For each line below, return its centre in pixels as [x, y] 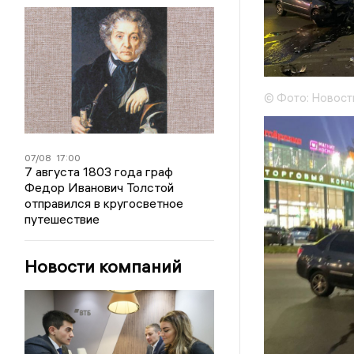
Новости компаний [104, 266]
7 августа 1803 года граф [99, 171]
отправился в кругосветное [104, 203]
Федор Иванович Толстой [100, 187]
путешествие [62, 219]
